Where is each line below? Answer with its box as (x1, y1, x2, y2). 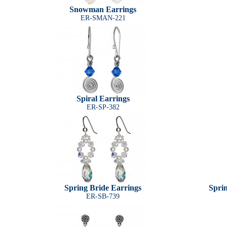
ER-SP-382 (86, 103, 120, 111)
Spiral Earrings (76, 94, 130, 103)
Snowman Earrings (69, 5, 136, 14)
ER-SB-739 (86, 193, 120, 200)
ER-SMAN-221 (80, 14, 126, 22)
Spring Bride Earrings (64, 183, 141, 192)
